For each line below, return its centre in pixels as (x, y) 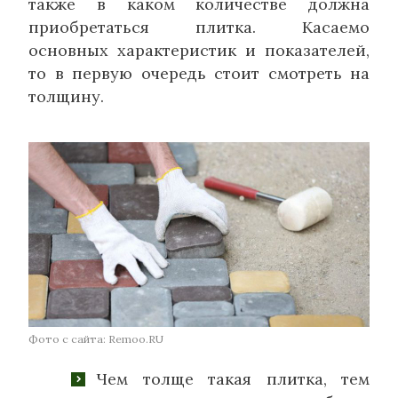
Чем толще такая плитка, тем (233, 379)
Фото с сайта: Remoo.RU (96, 339)
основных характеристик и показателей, (199, 51)
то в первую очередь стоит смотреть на (199, 74)
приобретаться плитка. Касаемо (199, 28)
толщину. (66, 97)
